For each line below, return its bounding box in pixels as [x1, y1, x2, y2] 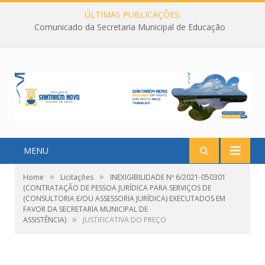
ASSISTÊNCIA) [23, 215, 66, 225]
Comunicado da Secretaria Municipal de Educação [34, 21, 225, 33]
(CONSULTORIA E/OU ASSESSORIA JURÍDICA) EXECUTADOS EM [23, 193, 225, 204]
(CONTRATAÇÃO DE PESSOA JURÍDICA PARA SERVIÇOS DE [23, 183, 211, 193]
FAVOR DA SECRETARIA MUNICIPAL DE [23, 204, 148, 215]
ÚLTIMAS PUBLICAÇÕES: [84, 9, 181, 20]
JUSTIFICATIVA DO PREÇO [83, 215, 166, 225]
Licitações [60, 172, 93, 183]
